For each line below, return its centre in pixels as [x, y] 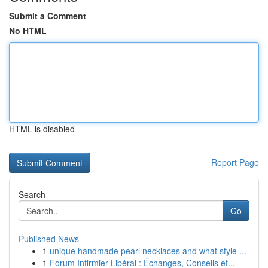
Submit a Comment [48, 16]
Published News [49, 239]
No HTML [28, 31]
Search [32, 194]
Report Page [235, 162]
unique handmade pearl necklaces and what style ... [148, 251]
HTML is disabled [42, 129]
